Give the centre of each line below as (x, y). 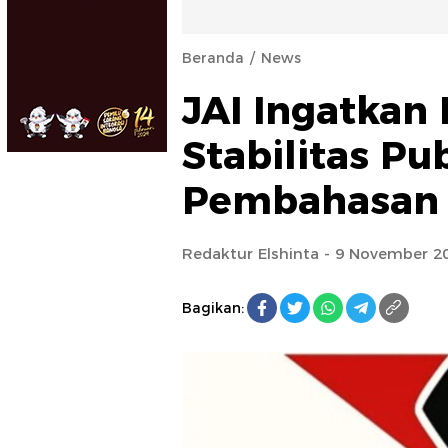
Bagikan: (213, 307)
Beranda (213, 58)
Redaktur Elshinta (250, 253)
